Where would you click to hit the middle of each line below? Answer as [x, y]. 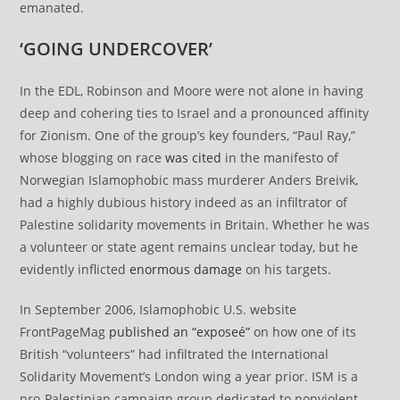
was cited [194, 157]
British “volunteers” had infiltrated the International [175, 354]
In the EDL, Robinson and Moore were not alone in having [192, 90]
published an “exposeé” [180, 331]
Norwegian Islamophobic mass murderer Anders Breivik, [189, 179]
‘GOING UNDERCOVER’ [117, 48]
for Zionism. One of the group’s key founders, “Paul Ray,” [188, 135]
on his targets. [287, 269]
